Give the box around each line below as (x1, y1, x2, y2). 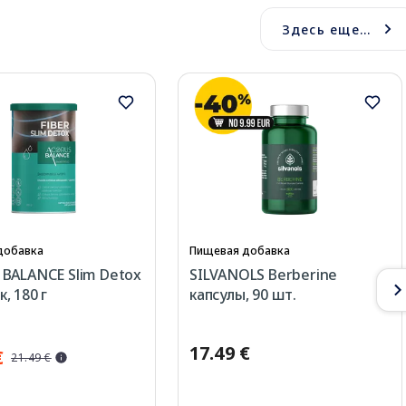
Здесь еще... (281, 20, 372, 38)
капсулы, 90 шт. (189, 285, 296, 305)
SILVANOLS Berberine (189, 265, 338, 285)
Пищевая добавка (189, 243, 290, 259)
